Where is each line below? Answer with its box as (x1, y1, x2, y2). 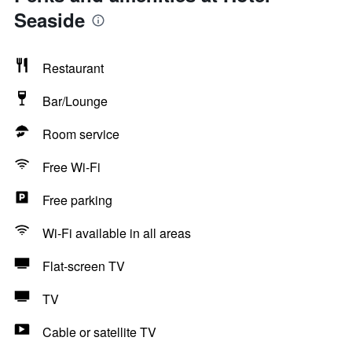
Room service (42, 125, 119, 143)
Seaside (14, 6, 85, 33)
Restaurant (42, 59, 104, 77)
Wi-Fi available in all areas (42, 224, 191, 242)
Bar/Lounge (42, 92, 108, 110)
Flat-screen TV (42, 257, 125, 275)
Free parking (42, 191, 112, 209)
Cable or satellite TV (42, 323, 156, 341)
